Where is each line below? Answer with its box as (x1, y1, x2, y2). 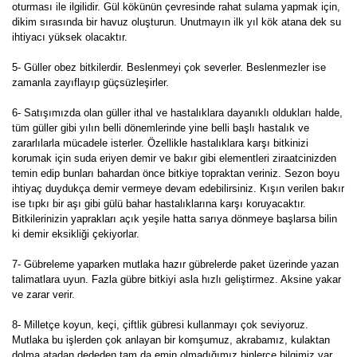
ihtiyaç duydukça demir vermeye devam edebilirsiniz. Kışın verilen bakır (12, 182, 344, 194)
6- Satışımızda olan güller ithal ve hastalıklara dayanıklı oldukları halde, (12, 106, 343, 119)
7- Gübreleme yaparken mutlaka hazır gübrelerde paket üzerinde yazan (12, 257, 339, 270)
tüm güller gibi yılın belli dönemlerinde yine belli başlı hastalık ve (12, 121, 309, 134)
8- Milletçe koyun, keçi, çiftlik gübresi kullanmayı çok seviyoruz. (12, 318, 308, 331)
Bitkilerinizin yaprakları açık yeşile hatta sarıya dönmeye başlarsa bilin (12, 212, 337, 225)
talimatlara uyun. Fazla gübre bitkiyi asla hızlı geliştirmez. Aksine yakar (12, 273, 341, 285)
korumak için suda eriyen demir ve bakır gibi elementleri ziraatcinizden (12, 151, 336, 164)
